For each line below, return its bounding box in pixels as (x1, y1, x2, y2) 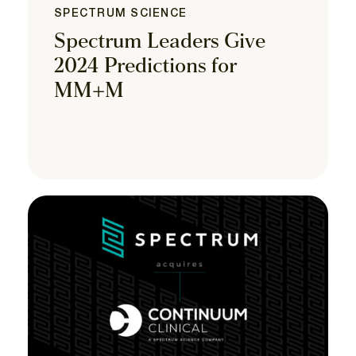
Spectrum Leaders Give (54, 31, 265, 53)
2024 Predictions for (54, 56, 237, 78)
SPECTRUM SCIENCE (54, 8, 188, 19)
